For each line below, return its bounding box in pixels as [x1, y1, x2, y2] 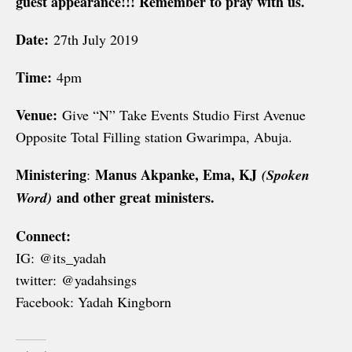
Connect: [16, 225, 71, 247]
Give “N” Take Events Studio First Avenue [62, 105, 306, 125]
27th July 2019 [49, 30, 138, 49]
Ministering [16, 164, 86, 185]
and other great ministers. [52, 187, 214, 208]
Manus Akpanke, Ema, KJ [95, 164, 262, 185]
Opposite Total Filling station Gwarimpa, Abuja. [16, 127, 292, 147]
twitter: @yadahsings [16, 270, 141, 290]
